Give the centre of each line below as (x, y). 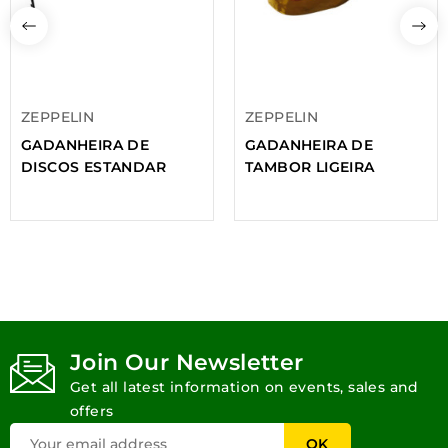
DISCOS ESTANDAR (93, 166)
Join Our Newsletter (187, 362)
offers (92, 410)
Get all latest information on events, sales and (244, 386)
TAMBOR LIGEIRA (310, 166)
